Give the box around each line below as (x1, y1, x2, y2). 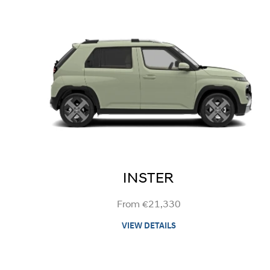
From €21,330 (116, 199, 181, 210)
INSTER (123, 171, 175, 186)
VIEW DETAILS (121, 221, 176, 231)
